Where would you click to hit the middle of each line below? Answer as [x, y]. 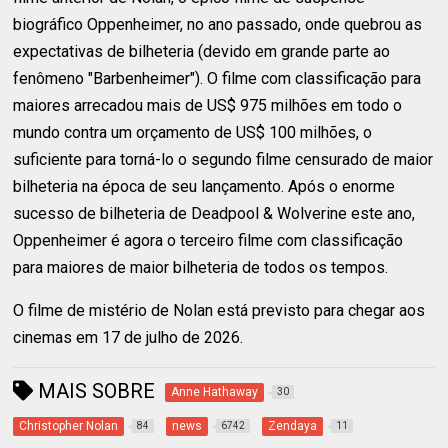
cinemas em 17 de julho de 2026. [128, 337]
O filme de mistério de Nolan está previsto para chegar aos [219, 310]
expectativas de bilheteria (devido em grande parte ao [202, 51]
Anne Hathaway [215, 391]
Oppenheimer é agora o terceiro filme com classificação [208, 240]
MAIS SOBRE [94, 390]
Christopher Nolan [69, 425]
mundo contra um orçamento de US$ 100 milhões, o [193, 132]
